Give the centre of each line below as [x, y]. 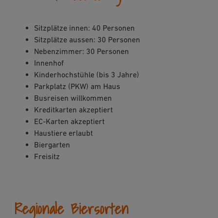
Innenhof [49, 63]
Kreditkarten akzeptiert [73, 110]
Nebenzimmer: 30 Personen [82, 51]
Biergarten [52, 145]
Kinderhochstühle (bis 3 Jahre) [87, 75]
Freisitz [47, 156]
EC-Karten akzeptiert [69, 121]
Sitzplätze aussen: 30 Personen [87, 40]
